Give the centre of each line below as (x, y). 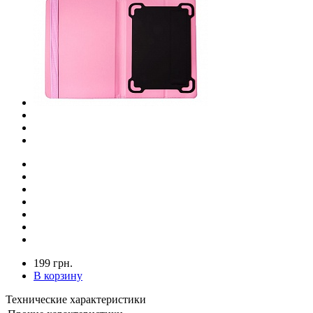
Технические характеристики (76, 299)
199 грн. (53, 263)
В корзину (58, 275)
